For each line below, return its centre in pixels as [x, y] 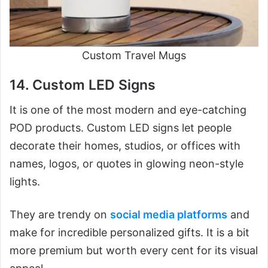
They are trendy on [60, 215]
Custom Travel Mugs [134, 55]
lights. [25, 182]
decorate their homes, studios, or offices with [125, 146]
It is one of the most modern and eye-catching [128, 110]
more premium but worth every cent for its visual [134, 251]
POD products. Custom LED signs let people [121, 128]
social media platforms [169, 215]
